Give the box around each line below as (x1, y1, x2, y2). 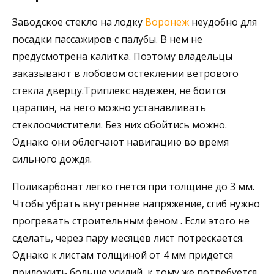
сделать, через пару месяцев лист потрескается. (12, 231, 244, 245)
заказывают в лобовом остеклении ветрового (12, 67, 239, 81)
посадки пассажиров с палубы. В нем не (12, 32, 202, 46)
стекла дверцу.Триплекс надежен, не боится (12, 84, 226, 98)
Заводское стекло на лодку (12, 15, 143, 29)
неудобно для (189, 15, 259, 29)
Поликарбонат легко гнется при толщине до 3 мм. (12, 180, 254, 194)
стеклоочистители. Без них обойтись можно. (12, 118, 227, 132)
